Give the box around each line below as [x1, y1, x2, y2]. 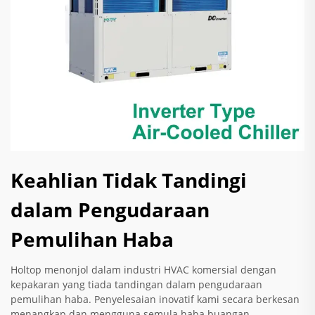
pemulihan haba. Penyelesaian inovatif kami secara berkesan [11, 292, 300, 307]
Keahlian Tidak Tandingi [11, 167, 247, 194]
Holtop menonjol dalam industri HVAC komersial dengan [11, 263, 276, 277]
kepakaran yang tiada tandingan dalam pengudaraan [11, 278, 262, 292]
